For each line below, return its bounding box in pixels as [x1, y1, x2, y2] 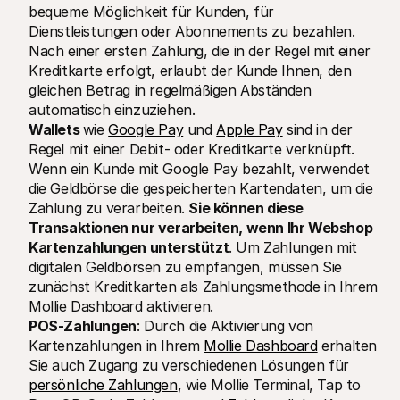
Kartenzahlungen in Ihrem [29, 337, 204, 354]
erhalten [317, 337, 378, 354]
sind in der [282, 121, 353, 138]
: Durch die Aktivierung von [136, 317, 314, 335]
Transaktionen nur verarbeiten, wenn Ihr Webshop [29, 219, 373, 237]
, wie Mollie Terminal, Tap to [177, 376, 362, 394]
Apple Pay [216, 121, 283, 138]
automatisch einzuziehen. [29, 101, 196, 119]
